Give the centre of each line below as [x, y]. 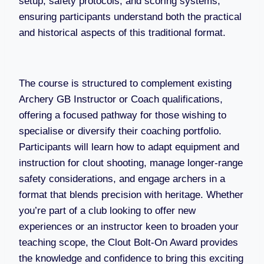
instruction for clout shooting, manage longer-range [131, 163]
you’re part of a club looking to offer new [107, 211]
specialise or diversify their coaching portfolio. [120, 131]
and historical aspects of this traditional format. [122, 33]
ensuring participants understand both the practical [130, 17]
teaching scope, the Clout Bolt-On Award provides [128, 243]
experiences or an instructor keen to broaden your [129, 227]
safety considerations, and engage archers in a [122, 179]
